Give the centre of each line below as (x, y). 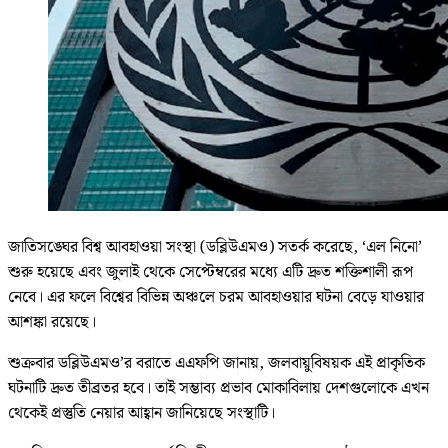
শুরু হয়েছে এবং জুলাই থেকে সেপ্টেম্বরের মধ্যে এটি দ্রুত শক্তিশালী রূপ (210, 272)
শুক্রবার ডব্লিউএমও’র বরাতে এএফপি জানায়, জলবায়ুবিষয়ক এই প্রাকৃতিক (216, 363)
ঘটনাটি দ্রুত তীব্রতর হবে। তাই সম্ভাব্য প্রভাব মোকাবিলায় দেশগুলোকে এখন (218, 388)
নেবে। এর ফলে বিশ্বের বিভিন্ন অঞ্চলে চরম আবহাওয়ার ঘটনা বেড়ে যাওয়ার (216, 297)
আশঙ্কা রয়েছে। (52, 322)
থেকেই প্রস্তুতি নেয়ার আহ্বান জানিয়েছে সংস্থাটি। (141, 413)
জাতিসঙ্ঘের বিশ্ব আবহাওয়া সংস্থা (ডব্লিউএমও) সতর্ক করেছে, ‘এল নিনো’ (215, 247)
